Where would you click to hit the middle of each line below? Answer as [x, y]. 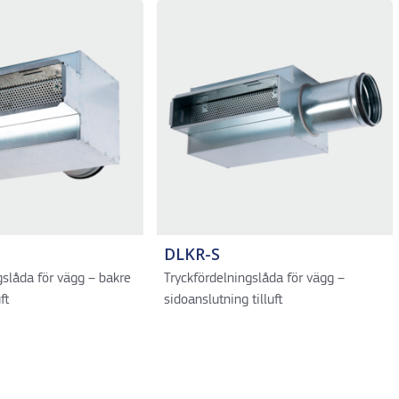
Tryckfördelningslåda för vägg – [254, 279]
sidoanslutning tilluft [223, 300]
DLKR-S [191, 254]
